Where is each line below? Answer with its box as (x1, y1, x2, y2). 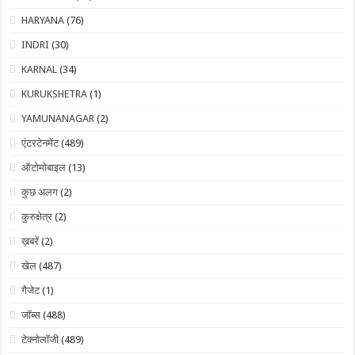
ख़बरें (21, 235, 40, 248)
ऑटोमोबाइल (21, 162, 67, 174)
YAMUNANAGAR (21, 113, 95, 125)
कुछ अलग (21, 186, 59, 199)
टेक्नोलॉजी (21, 334, 59, 346)
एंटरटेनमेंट (21, 137, 59, 150)
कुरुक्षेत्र (21, 211, 53, 223)
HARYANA (21, 14, 65, 27)
